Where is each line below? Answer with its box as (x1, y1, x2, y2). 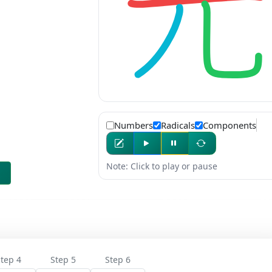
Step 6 (105, 253, 131, 265)
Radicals (160, 119, 195, 132)
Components (202, 119, 256, 132)
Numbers (114, 119, 153, 132)
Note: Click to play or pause (106, 160, 217, 172)
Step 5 (50, 253, 76, 265)
